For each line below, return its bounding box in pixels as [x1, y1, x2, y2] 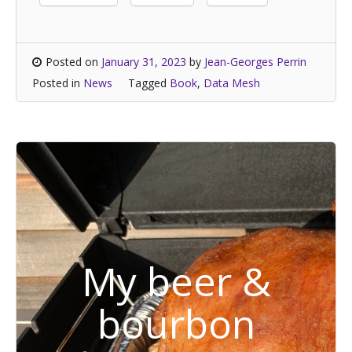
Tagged [128, 75, 170, 90]
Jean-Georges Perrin [204, 54, 306, 69]
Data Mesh [203, 75, 260, 90]
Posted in [32, 75, 83, 90]
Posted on [46, 54, 101, 69]
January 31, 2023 [101, 54, 186, 69]
